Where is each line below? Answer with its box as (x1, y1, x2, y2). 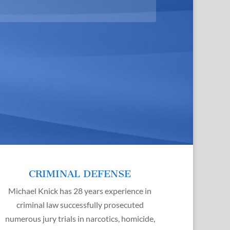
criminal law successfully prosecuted (16, 200, 144, 209)
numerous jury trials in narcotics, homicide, (5, 214, 155, 223)
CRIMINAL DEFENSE (29, 168, 131, 180)
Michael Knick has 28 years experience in (8, 186, 152, 196)
